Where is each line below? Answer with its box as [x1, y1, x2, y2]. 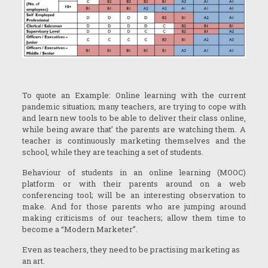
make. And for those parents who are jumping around [22, 200, 246, 212]
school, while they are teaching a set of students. [22, 146, 203, 157]
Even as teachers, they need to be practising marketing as [22, 243, 240, 255]
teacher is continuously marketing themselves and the [22, 135, 246, 146]
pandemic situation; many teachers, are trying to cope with [22, 100, 246, 112]
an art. [22, 255, 45, 266]
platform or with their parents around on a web [22, 178, 246, 189]
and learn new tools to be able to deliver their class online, [22, 112, 246, 123]
